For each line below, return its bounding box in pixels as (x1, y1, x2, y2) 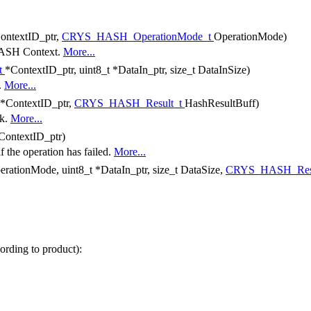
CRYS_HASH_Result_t (74, 96, 185, 109)
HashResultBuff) (185, 96, 259, 109)
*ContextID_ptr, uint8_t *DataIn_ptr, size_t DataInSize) (5, 63, 250, 76)
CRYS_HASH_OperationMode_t (62, 30, 214, 42)
